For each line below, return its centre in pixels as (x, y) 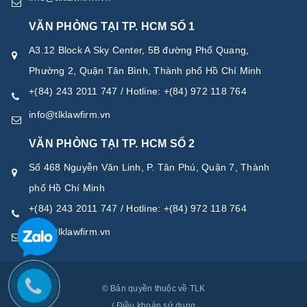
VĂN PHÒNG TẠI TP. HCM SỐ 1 (112, 26)
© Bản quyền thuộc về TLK (153, 288)
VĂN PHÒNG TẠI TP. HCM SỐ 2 (112, 143)
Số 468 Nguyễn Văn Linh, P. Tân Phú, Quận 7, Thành (149, 167)
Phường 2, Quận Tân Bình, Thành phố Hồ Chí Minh (145, 70)
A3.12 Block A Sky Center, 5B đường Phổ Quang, (139, 50)
